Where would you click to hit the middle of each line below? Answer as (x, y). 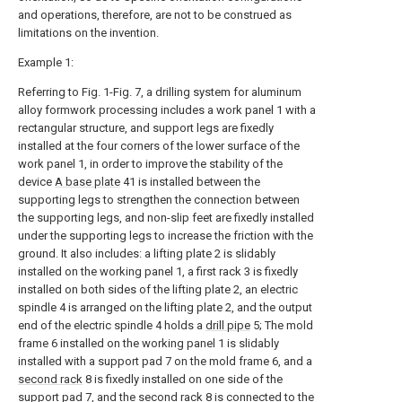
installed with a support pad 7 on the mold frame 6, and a (165, 361)
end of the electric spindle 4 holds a (112, 325)
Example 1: (46, 62)
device (36, 182)
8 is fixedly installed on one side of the (183, 379)
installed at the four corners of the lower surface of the (159, 146)
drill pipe (228, 325)
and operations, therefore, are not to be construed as (155, 15)
